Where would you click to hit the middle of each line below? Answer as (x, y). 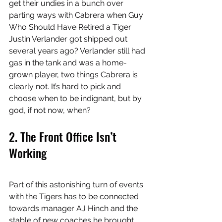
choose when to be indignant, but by (76, 99)
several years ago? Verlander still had (78, 51)
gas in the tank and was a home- (68, 63)
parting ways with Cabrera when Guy (77, 15)
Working (29, 153)
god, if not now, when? (51, 111)
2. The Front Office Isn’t (64, 137)
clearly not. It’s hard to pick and (66, 87)
